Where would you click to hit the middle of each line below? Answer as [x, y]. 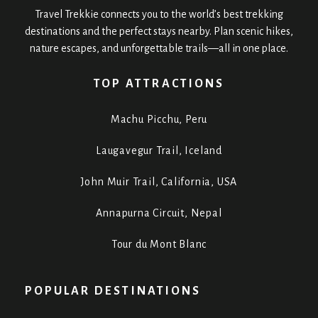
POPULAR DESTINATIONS [113, 291]
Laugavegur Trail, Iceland [159, 150]
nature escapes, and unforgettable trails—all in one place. [159, 48]
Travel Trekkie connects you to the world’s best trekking [159, 14]
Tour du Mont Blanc [159, 244]
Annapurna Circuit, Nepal [159, 213]
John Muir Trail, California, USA [159, 181]
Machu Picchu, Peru [159, 119]
